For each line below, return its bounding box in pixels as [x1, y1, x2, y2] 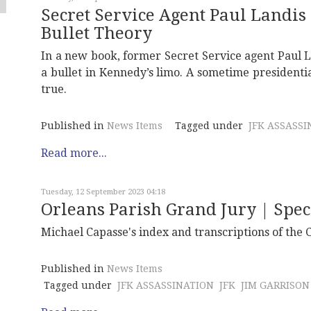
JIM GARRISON [241, 280, 310, 291]
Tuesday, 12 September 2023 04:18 [41, 187, 165, 196]
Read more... [41, 146, 107, 160]
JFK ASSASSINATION [117, 280, 214, 291]
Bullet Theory [41, 24, 152, 43]
